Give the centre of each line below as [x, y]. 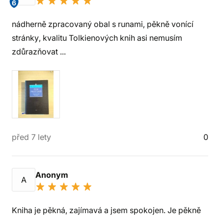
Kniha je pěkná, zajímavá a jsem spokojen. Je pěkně [106, 210]
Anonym [53, 175]
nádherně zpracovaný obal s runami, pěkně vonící [103, 24]
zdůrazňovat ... [39, 52]
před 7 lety [31, 137]
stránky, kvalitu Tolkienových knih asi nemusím [97, 38]
